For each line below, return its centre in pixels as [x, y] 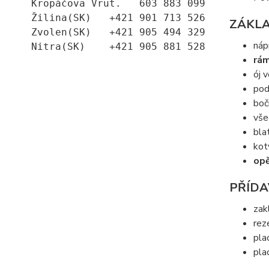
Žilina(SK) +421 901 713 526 [118, 17]
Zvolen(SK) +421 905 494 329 [118, 32]
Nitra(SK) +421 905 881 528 [118, 46]
